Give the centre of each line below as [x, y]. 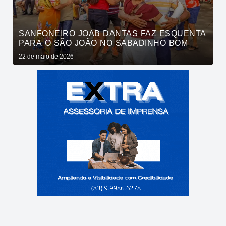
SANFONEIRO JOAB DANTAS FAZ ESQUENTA [112, 33]
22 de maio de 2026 [46, 56]
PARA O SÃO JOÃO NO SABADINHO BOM [103, 43]
